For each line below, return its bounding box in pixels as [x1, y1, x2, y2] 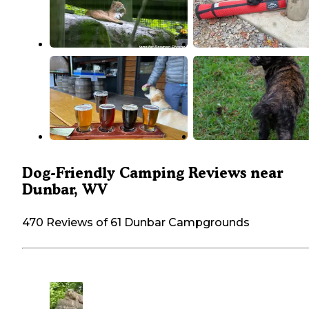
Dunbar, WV [22, 181, 108, 199]
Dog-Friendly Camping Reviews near [22, 164, 283, 182]
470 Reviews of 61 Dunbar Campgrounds [22, 216, 250, 230]
